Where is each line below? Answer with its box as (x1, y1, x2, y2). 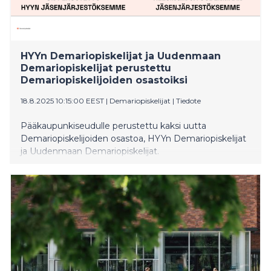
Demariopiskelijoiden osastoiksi (21, 74, 188, 86)
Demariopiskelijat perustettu (21, 62, 171, 74)
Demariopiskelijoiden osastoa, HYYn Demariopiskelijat (21, 132, 246, 144)
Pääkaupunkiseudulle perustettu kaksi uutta (21, 120, 206, 131)
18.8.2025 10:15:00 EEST (21, 96, 104, 105)
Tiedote (176, 96, 201, 105)
